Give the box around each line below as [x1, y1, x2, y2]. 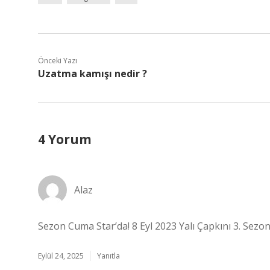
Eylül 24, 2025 [38, 251, 84, 261]
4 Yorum [38, 131, 92, 148]
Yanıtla [97, 251, 120, 261]
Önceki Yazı [38, 55, 77, 66]
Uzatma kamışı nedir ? [38, 67, 147, 80]
